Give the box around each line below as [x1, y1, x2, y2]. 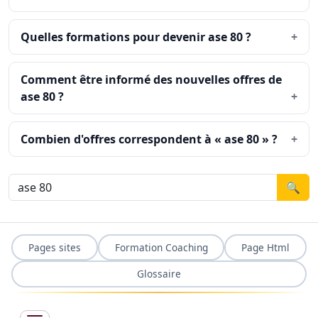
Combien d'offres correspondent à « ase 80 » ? [21, 131, 278, 147]
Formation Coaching [114, 240, 208, 254]
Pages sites [28, 240, 81, 254]
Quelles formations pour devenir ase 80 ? [21, 29, 251, 45]
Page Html [241, 240, 290, 254]
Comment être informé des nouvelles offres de [21, 72, 282, 87]
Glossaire [137, 267, 181, 281]
